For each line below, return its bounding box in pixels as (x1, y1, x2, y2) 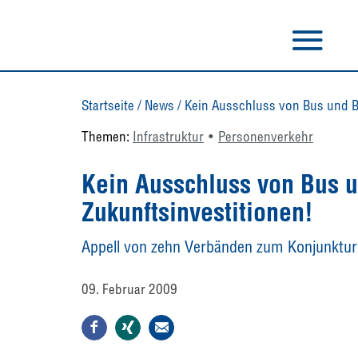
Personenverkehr (218, 128, 313, 145)
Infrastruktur (133, 128, 204, 145)
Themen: (82, 128, 133, 145)
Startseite (82, 97, 134, 113)
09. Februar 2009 (82, 280, 177, 297)
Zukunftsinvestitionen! (82, 196, 313, 228)
